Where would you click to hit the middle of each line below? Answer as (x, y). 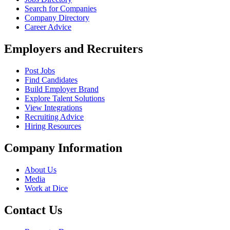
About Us (41, 170)
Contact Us (33, 210)
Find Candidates (51, 80)
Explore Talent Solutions (65, 99)
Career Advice (48, 27)
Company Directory (57, 18)
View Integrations (53, 108)
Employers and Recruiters (73, 49)
